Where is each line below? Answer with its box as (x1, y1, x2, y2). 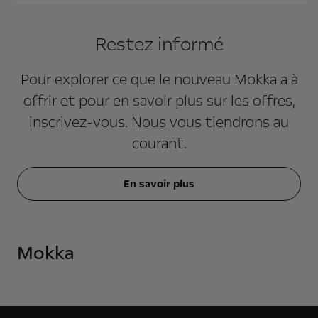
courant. (131, 133, 187, 153)
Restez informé (94, 31, 224, 57)
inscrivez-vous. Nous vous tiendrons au (29, 111, 289, 132)
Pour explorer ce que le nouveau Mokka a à (20, 69, 298, 89)
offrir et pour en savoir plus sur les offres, (23, 90, 295, 111)
